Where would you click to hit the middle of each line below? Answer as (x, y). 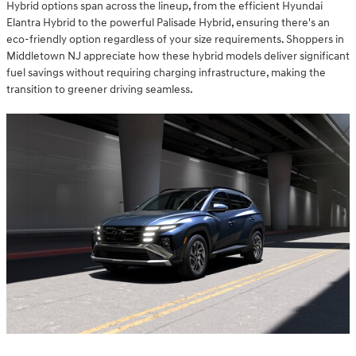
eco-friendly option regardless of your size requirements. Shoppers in (175, 39)
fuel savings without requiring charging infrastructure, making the (166, 72)
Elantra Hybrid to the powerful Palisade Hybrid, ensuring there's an (168, 22)
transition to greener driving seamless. (100, 89)
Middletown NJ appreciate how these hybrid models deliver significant (178, 56)
